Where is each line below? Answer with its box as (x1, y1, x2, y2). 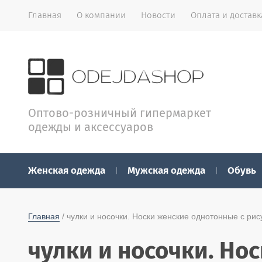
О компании (77, 10, 126, 20)
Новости (141, 10, 175, 20)
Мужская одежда (127, 164, 205, 177)
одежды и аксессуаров (28, 120, 153, 134)
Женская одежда (28, 164, 105, 177)
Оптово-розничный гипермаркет (28, 106, 211, 120)
